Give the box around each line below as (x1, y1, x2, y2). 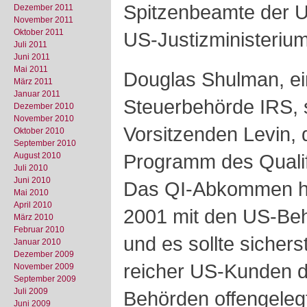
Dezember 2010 (14, 101, 74, 111)
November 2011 (14, 15, 73, 25)
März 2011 (14, 77, 53, 86)
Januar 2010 (14, 237, 61, 247)
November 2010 (14, 114, 74, 123)
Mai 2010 (14, 188, 49, 197)
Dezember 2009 (14, 249, 74, 259)
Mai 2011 (14, 64, 48, 74)
